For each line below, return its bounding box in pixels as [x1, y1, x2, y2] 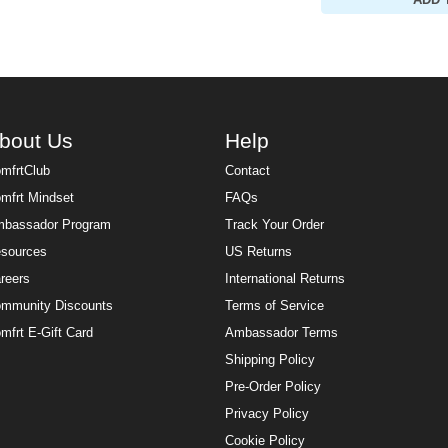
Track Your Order [225, 218, 325, 233]
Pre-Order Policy [225, 380, 322, 395]
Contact [225, 164, 271, 179]
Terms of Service [225, 299, 325, 314]
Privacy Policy [225, 407, 310, 422]
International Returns [225, 272, 346, 287]
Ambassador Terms [225, 326, 339, 341]
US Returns [225, 245, 293, 260]
